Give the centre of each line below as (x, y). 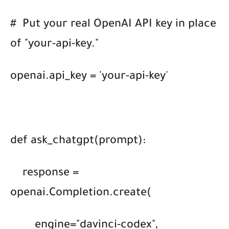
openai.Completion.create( (81, 194)
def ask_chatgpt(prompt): (78, 142)
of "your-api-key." (54, 45)
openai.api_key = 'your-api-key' (89, 77)
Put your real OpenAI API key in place (119, 25)
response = (44, 174)
